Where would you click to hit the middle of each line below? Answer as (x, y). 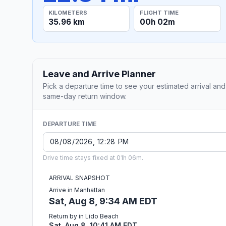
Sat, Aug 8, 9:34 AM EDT (103, 201)
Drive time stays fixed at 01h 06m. (93, 157)
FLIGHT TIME (159, 12)
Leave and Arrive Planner (99, 74)
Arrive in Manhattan (77, 190)
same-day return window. (85, 96)
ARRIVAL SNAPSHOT (79, 178)
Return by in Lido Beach (84, 216)
